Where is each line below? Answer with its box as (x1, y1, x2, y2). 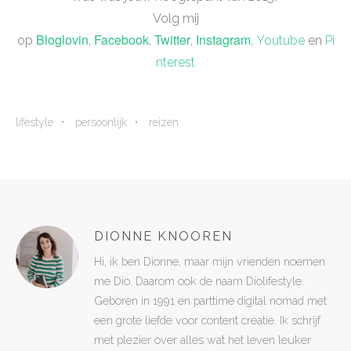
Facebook (93, 30, 149, 49)
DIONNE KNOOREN (94, 228, 233, 244)
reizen (149, 115, 179, 128)
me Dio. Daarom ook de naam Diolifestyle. (94, 273, 304, 288)
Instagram (195, 30, 251, 49)
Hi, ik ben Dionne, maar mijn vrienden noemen (94, 254, 325, 268)
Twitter (154, 30, 190, 49)
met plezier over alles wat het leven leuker (94, 332, 311, 346)
